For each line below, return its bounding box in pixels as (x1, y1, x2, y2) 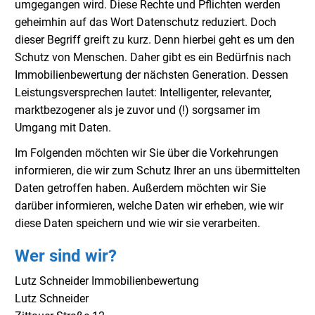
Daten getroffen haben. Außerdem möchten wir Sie (15, 181, 266, 195)
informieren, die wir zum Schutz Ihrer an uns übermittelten (15, 163, 300, 177)
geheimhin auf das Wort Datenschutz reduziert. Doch (15, 15, 276, 30)
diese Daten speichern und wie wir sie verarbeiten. (15, 216, 260, 230)
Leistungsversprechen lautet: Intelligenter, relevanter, (15, 86, 271, 100)
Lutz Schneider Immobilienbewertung (15, 274, 199, 288)
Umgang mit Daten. (15, 121, 111, 135)
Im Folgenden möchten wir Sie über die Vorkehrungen (15, 146, 278, 160)
